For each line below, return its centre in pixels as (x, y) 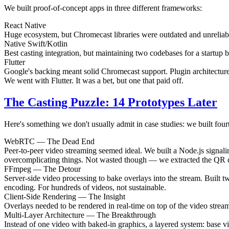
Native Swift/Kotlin (36, 44)
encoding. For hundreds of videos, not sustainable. (85, 187)
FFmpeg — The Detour (42, 169)
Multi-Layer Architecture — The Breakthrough (80, 215)
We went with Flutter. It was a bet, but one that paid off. (94, 81)
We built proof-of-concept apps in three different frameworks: (103, 8)
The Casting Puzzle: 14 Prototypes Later (111, 102)
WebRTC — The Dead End (49, 141)
